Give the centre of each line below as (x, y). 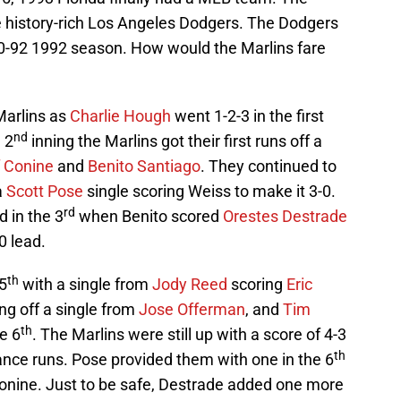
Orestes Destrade (285, 217)
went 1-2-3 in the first (247, 116)
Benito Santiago (144, 166)
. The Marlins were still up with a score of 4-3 (189, 335)
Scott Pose (45, 192)
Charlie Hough (120, 116)
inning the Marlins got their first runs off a (175, 141)
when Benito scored (149, 217)
